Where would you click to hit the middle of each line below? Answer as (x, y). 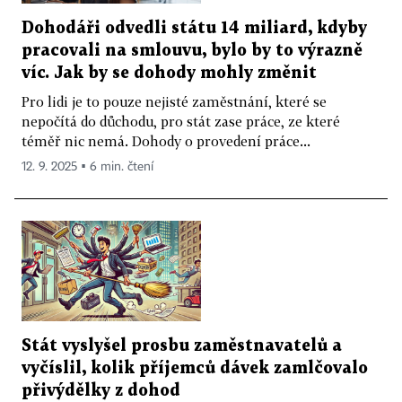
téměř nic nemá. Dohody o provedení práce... (166, 140)
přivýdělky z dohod (101, 391)
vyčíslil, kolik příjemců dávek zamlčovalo (195, 369)
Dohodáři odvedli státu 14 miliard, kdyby (194, 28)
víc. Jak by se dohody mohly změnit (169, 73)
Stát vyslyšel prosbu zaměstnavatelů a (182, 346)
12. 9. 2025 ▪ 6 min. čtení (87, 166)
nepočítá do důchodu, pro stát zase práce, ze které (181, 121)
